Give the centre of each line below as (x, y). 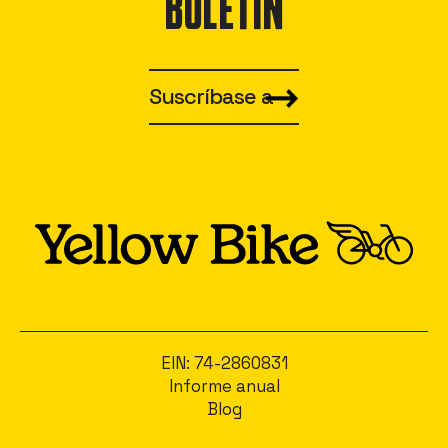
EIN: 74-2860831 (224, 363)
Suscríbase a (211, 97)
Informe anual (224, 386)
